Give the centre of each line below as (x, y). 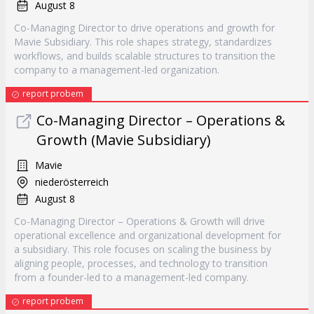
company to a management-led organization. (117, 70)
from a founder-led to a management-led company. (131, 277)
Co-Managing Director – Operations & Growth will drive (139, 221)
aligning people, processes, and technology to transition (141, 263)
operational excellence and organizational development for (148, 235)
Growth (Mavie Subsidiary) (124, 140)
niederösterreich (72, 182)
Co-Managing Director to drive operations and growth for (144, 28)
